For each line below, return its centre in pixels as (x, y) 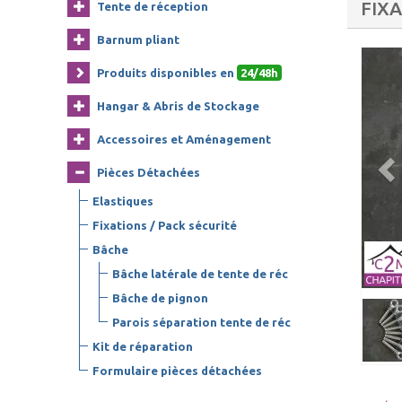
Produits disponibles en (167, 73)
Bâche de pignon (160, 298)
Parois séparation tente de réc (201, 322)
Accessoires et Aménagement (184, 139)
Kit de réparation (143, 346)
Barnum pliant (138, 39)
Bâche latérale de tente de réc (200, 274)
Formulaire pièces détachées (177, 371)
